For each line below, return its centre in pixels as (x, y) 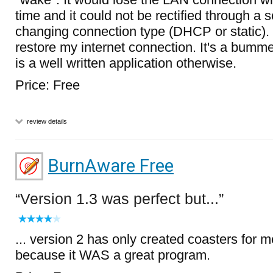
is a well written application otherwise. (126, 63)
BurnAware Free (111, 166)
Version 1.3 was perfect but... (119, 199)
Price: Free (48, 85)
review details (46, 121)
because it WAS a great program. (113, 255)
